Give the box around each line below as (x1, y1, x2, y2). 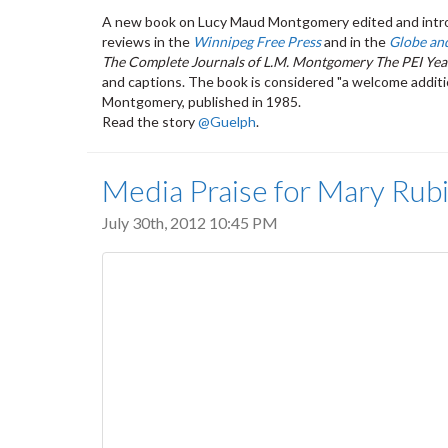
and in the (321, 32, 389, 50)
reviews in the (102, 32, 193, 50)
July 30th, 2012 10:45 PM (102, 212, 278, 232)
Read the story (102, 112, 198, 130)
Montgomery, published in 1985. (102, 92, 301, 110)
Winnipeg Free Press (193, 32, 321, 50)
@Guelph (198, 112, 256, 130)
